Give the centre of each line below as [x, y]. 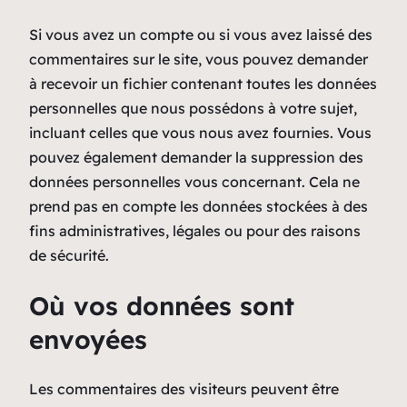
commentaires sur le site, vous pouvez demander [199, 59]
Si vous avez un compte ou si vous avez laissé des [201, 34]
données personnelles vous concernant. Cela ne [194, 181]
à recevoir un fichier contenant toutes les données [203, 83]
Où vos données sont [162, 305]
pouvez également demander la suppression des [196, 157]
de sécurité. [69, 255]
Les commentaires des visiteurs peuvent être [184, 389]
